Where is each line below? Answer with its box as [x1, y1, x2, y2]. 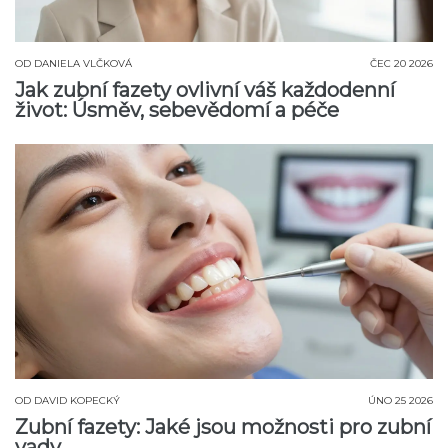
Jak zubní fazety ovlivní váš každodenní [15, 77, 395, 102]
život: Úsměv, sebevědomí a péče [15, 97, 339, 122]
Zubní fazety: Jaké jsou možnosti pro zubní [15, 414, 431, 439]
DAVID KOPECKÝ [34, 393, 120, 407]
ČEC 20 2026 [370, 56, 433, 70]
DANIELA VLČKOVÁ [34, 56, 132, 70]
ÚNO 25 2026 [368, 393, 433, 407]
